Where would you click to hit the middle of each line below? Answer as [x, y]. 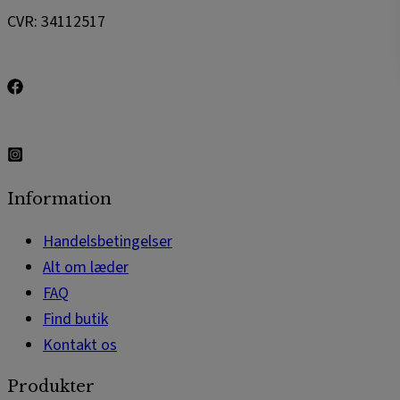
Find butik [75, 320]
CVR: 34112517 [56, 22]
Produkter [51, 387]
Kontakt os [80, 346]
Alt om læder [86, 268]
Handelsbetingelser [108, 242]
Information [59, 200]
